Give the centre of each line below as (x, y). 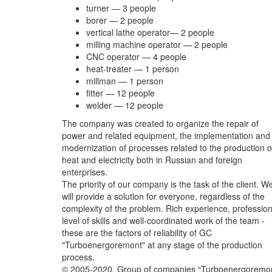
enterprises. (85, 172)
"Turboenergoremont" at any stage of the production (162, 245)
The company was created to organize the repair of (160, 124)
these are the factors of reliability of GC (137, 233)
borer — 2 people (120, 20)
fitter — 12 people (121, 93)
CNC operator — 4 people (136, 57)
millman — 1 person (125, 81)
